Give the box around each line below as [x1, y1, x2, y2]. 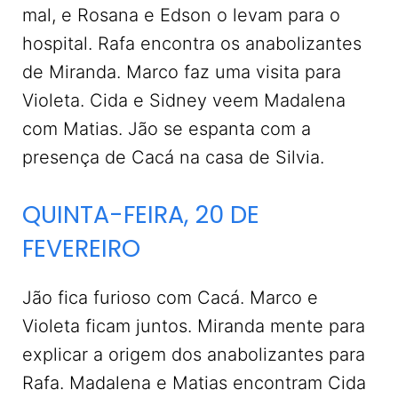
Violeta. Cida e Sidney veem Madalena [22, 90, 346, 112]
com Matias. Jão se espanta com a [22, 118, 311, 140]
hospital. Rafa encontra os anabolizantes [22, 33, 362, 55]
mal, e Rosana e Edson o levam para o [22, 4, 340, 27]
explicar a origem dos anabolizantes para [22, 344, 365, 366]
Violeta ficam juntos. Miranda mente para [22, 315, 365, 338]
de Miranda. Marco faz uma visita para [22, 61, 341, 84]
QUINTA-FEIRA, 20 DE [22, 198, 259, 232]
